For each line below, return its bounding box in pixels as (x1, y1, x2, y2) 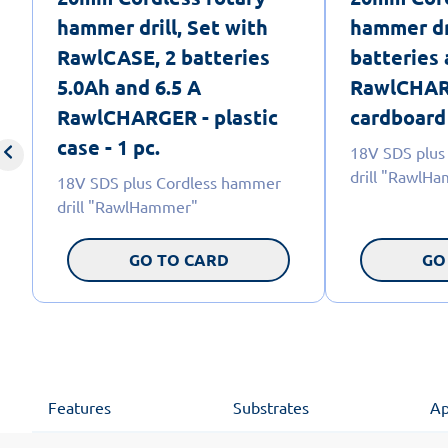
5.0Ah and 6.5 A (57, 73, 201, 100)
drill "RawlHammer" (57, 195, 198, 216)
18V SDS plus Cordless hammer (57, 171, 281, 192)
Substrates (232, 396, 309, 417)
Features (48, 396, 111, 417)
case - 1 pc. (57, 133, 160, 160)
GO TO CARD (128, 248, 229, 270)
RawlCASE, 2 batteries (57, 43, 270, 70)
